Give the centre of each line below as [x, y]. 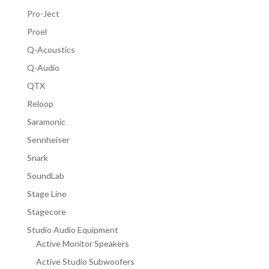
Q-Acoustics [51, 49]
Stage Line [47, 193]
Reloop [40, 103]
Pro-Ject [43, 13]
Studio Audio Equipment [72, 229]
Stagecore [46, 211]
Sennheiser [48, 139]
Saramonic [46, 121]
